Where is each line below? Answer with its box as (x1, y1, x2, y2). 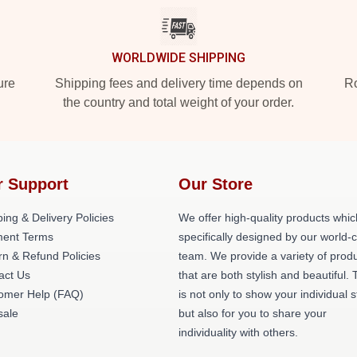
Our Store (178, 175, 253, 193)
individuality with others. (178, 326, 298, 339)
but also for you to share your (178, 307, 327, 320)
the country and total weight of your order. (63, 96, 294, 109)
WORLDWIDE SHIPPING (112, 50, 245, 65)
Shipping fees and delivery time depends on (54, 76, 303, 90)
